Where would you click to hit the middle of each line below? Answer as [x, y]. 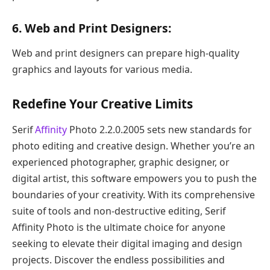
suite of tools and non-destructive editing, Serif [119, 211]
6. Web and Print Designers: [92, 28]
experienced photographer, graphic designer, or [121, 162]
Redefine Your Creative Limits [102, 103]
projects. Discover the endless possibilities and [118, 259]
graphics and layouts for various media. [102, 69]
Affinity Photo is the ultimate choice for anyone [119, 227]
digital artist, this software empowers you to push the [134, 178]
